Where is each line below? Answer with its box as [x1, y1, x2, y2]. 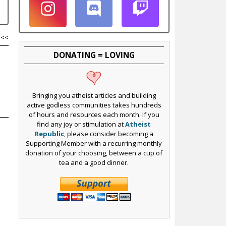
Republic [34, 129, 64, 139]
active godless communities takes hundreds [26, 100, 161, 110]
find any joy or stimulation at [37, 120, 126, 129]
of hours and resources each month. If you [28, 110, 159, 120]
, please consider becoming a [64, 129, 153, 139]
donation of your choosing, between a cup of [25, 148, 163, 158]
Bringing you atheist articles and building [32, 91, 156, 100]
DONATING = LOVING [53, 49, 135, 61]
